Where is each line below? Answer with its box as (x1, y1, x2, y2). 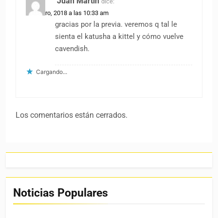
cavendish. (55, 44, 90, 54)
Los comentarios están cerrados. (16, 110, 127, 120)
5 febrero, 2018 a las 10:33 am (26, 9, 109, 17)
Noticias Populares (13, 186, 108, 200)
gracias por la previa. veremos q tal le (55, 20, 177, 29)
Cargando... (36, 68, 67, 76)
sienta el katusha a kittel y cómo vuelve (55, 32, 183, 41)
